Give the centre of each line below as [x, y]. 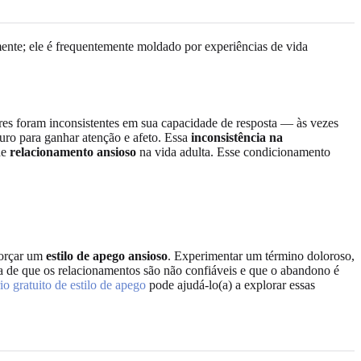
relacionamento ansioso [73, 151]
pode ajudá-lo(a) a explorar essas [230, 285]
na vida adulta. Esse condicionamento [233, 151]
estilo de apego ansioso [107, 256]
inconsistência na [237, 137]
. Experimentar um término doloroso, [261, 256]
